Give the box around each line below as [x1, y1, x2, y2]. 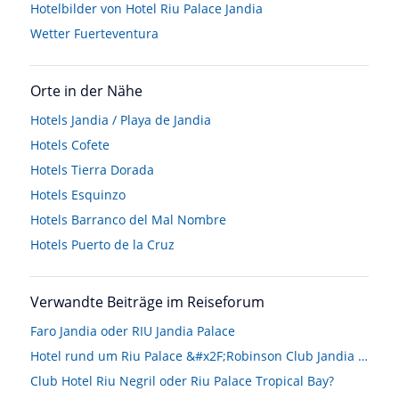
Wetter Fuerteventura [30, 25, 159, 42]
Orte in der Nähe [30, 81, 142, 101]
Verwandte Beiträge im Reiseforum [30, 292, 265, 312]
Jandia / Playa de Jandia [71, 111, 211, 128]
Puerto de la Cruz [71, 236, 175, 253]
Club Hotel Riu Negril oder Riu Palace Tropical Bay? [30, 372, 334, 389]
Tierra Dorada [71, 161, 154, 178]
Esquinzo [71, 186, 126, 203]
